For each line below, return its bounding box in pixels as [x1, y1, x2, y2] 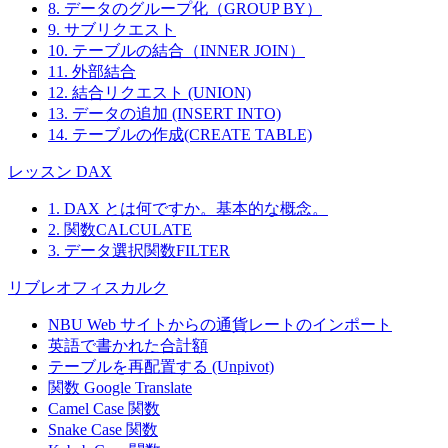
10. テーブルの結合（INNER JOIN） [48, 42, 305, 60]
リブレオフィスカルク [8, 279, 168, 297]
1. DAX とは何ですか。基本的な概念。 [48, 200, 328, 218]
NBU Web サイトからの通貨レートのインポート [48, 316, 392, 334]
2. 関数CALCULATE [48, 221, 192, 239]
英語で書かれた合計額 [48, 337, 208, 355]
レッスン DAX [8, 163, 112, 181]
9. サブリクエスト [48, 21, 176, 39]
